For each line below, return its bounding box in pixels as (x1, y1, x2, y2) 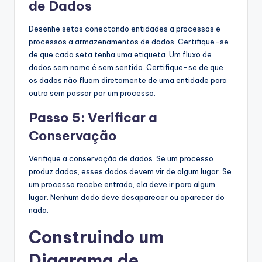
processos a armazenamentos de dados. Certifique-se (29, 37, 229, 47)
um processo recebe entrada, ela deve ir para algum (29, 180, 215, 189)
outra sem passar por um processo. (29, 88, 156, 98)
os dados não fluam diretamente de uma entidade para (29, 75, 227, 85)
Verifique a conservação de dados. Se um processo (29, 154, 213, 164)
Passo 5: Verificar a (29, 109, 157, 126)
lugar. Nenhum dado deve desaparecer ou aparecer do (29, 192, 225, 202)
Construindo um (29, 226, 164, 249)
